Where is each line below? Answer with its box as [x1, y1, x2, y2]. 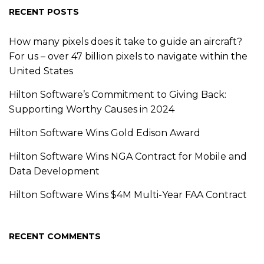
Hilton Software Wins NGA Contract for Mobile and [9, 150, 247, 162]
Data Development [9, 165, 100, 177]
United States [9, 65, 75, 77]
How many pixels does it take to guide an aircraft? [9, 35, 242, 47]
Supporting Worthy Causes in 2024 [9, 103, 174, 115]
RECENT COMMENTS [9, 230, 101, 242]
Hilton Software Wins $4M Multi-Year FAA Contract [9, 189, 247, 200]
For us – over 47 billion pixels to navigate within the [9, 50, 247, 62]
